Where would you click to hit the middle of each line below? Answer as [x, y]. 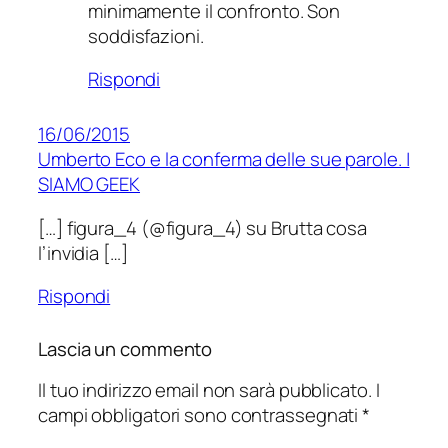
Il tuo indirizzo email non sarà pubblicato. [205, 389]
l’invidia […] [83, 252]
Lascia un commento [125, 349]
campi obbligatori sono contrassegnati [200, 414]
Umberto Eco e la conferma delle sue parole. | [224, 159]
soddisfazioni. [146, 35]
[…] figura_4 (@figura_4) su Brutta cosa [203, 227]
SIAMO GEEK [89, 184]
